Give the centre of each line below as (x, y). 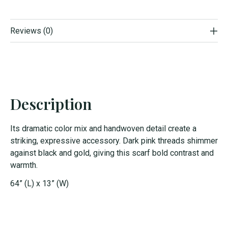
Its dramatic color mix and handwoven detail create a (103, 129)
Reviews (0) (32, 31)
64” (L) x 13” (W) (39, 184)
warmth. (24, 165)
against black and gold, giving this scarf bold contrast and (112, 153)
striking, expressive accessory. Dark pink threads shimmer (114, 141)
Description (51, 104)
